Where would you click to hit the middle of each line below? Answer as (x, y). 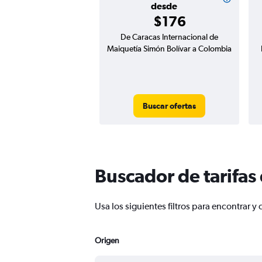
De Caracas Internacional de (169, 37)
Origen (107, 241)
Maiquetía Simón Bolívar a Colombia (169, 49)
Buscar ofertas (169, 106)
